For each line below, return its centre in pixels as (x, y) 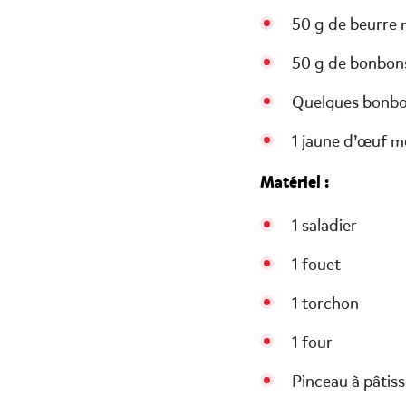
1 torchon (325, 304)
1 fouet (316, 265)
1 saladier (324, 226)
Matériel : (295, 182)
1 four (312, 343)
